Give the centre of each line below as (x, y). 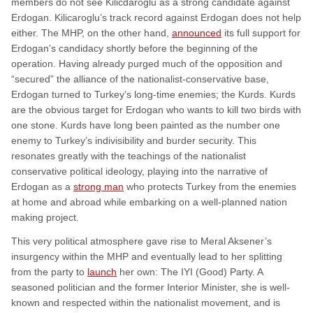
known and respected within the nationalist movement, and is (146, 303)
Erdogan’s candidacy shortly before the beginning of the (134, 49)
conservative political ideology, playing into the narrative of (139, 172)
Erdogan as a (42, 187)
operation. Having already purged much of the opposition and (147, 64)
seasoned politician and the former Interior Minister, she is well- (151, 287)
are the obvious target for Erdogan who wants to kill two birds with (156, 110)
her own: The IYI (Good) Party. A (190, 272)
